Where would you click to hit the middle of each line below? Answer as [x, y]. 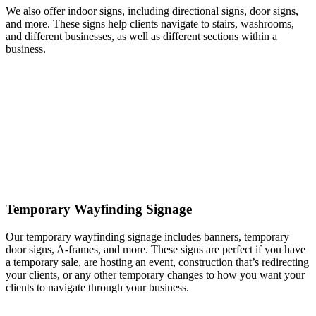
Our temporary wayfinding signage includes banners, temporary [147, 236]
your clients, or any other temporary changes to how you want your [155, 274]
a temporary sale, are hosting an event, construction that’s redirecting [157, 262]
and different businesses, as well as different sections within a [141, 37]
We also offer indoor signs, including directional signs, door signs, [152, 11]
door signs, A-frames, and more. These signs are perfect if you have [156, 249]
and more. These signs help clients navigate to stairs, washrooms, [150, 24]
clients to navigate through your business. [99, 287]
